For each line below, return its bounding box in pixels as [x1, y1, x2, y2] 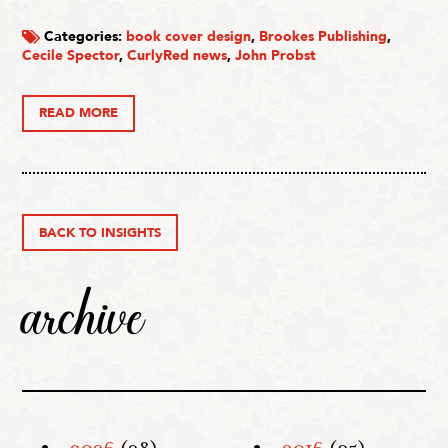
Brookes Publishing [259, 26, 388, 46]
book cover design [126, 26, 252, 46]
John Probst [235, 45, 317, 65]
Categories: [40, 26, 127, 46]
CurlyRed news [127, 45, 228, 65]
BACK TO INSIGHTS [39, 223, 162, 242]
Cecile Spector [22, 45, 120, 65]
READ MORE [39, 104, 119, 123]
